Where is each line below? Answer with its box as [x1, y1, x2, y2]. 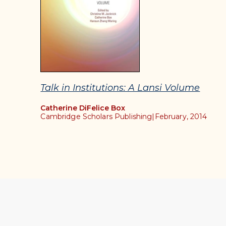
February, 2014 [154, 112, 207, 122]
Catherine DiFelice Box [40, 103, 126, 113]
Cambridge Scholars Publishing [40, 112, 152, 122]
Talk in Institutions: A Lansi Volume [40, 82, 200, 94]
